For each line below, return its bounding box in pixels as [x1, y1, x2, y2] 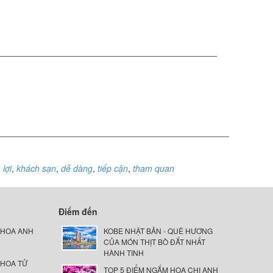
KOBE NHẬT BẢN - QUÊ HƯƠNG [103, 225, 213, 236]
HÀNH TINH [103, 247, 144, 258]
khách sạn [16, 162, 56, 174]
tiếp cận [97, 162, 128, 174]
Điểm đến [58, 205, 97, 218]
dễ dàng [61, 162, 93, 174]
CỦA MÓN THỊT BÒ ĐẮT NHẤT [103, 236, 205, 247]
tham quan [133, 162, 174, 174]
